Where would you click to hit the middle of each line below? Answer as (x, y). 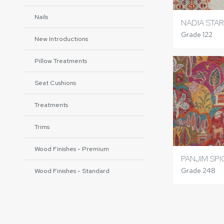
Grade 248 (198, 170)
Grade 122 (196, 35)
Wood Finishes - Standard (72, 171)
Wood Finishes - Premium (72, 149)
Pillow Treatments (61, 61)
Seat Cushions (55, 83)
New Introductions (61, 39)
